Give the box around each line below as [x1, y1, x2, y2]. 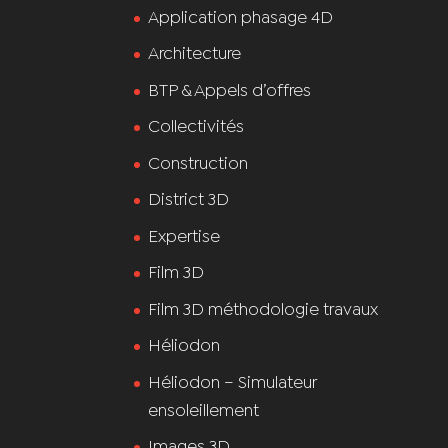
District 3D [148, 193, 230, 208]
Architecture [148, 47, 242, 62]
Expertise [148, 229, 221, 245]
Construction [148, 156, 249, 172]
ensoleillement [148, 403, 260, 419]
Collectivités [148, 120, 245, 135]
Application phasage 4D [148, 10, 334, 26]
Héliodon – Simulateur [148, 375, 318, 391]
